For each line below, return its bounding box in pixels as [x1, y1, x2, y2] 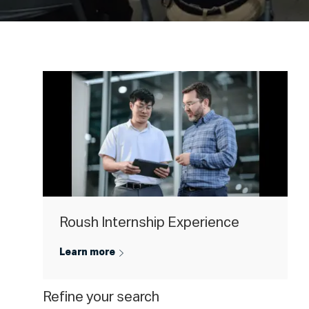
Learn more [59, 248, 115, 258]
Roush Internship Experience [59, 215, 239, 230]
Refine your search [43, 290, 159, 305]
